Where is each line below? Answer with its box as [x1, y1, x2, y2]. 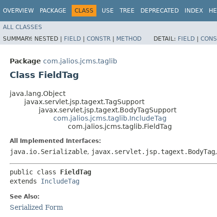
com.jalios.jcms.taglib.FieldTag [68, 122, 172, 130]
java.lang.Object [10, 89, 65, 97]
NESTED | [34, 35, 64, 42]
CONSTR [87, 35, 110, 42]
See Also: [10, 193, 40, 200]
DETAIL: [154, 35, 178, 42]
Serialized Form [10, 203, 63, 211]
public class [10, 168, 60, 176]
